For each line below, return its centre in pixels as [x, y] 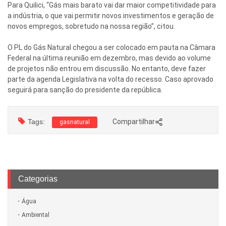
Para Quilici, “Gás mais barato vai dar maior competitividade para [112, 5]
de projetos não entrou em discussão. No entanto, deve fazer [107, 69]
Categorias [38, 179]
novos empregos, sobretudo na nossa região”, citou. [91, 26]
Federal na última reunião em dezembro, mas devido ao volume [109, 58]
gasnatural [75, 122]
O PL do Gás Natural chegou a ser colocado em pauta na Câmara [111, 48]
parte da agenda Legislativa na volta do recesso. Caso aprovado [110, 79]
